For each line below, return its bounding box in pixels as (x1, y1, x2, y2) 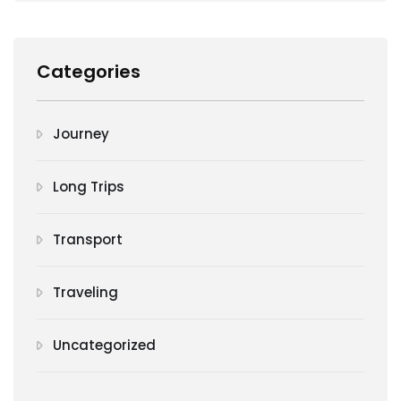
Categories (37, 58, 141, 84)
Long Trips (53, 176, 124, 196)
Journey (53, 124, 109, 143)
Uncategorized (53, 335, 156, 354)
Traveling (53, 282, 118, 302)
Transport (53, 229, 123, 249)
